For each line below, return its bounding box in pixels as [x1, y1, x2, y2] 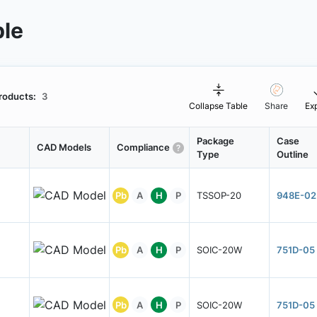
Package [196, 134, 234, 146]
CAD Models [36, 142, 91, 154]
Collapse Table [189, 100, 248, 111]
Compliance [116, 142, 170, 154]
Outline [276, 148, 309, 160]
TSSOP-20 [196, 190, 241, 202]
